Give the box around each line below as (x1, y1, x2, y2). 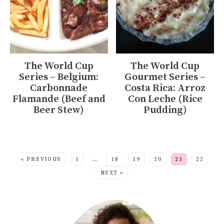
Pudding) (143, 103, 187, 116)
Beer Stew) (33, 103, 84, 116)
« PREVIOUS (20, 155, 62, 163)
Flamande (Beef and (12, 92, 105, 105)
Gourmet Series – (124, 70, 206, 83)
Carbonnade (30, 81, 88, 94)
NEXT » (100, 169, 124, 176)
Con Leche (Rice (127, 92, 202, 105)
